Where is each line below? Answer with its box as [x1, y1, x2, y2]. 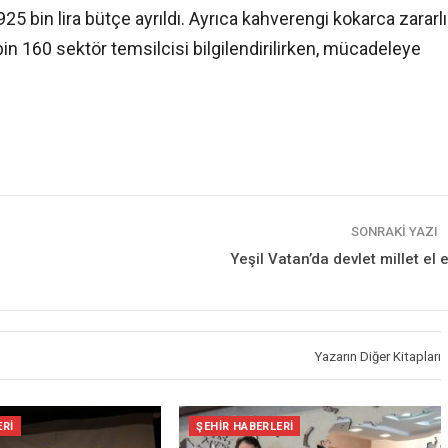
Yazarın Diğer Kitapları [315, 349, 441, 364]
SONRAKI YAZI [351, 224, 441, 239]
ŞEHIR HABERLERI [196, 420, 294, 434]
